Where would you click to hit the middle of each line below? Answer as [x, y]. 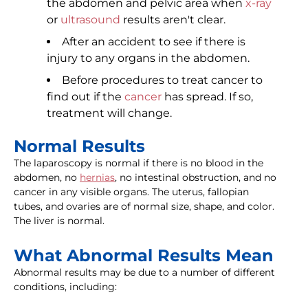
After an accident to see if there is [154, 42]
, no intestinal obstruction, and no [196, 178]
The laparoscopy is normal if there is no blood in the [139, 163]
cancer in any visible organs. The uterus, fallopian [131, 192]
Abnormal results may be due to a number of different [144, 273]
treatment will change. [109, 113]
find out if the [86, 97]
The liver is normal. [59, 221]
